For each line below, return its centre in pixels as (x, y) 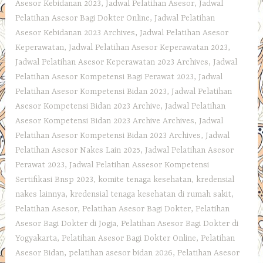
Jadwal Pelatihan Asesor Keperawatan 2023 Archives (112, 63)
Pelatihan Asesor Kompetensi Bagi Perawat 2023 (105, 77)
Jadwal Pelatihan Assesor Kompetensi (139, 165)
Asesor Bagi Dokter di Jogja (66, 224)
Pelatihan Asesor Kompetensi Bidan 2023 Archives (108, 136)
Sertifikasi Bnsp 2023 (55, 180)
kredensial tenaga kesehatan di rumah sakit (151, 195)
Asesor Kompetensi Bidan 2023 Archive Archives (105, 121)
